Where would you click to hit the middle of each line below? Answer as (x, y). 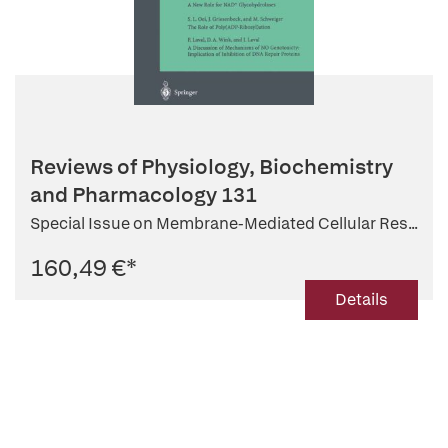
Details (361, 299)
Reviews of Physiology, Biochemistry (211, 166)
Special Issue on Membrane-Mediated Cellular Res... (224, 223)
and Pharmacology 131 (143, 194)
